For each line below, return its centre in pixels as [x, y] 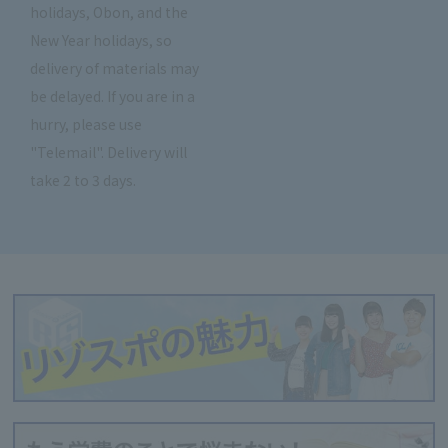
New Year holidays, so [100, 39]
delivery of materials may [114, 67]
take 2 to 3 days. [82, 179]
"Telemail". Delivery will [108, 151]
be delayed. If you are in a [112, 95]
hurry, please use [85, 123]
